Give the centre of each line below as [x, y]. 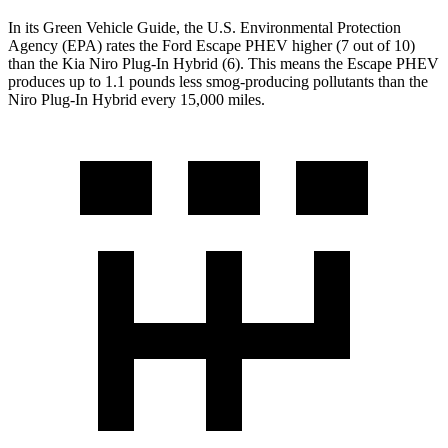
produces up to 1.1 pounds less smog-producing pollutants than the [218, 81]
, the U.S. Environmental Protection [288, 27]
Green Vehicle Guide [109, 27]
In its [25, 27]
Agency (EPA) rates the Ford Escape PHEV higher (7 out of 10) [211, 45]
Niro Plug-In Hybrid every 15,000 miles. [136, 99]
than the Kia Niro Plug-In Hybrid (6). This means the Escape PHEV [223, 63]
